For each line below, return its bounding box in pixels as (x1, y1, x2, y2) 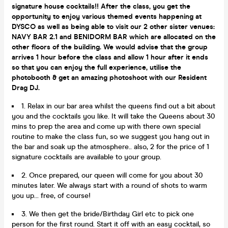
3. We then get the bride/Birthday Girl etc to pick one (21, 209, 194, 218)
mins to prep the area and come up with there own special (12, 122, 201, 131)
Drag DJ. (12, 83, 40, 92)
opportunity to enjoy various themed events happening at (12, 12, 202, 21)
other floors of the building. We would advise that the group (12, 42, 208, 51)
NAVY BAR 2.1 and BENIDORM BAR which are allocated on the (12, 32, 216, 41)
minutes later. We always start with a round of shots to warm (12, 181, 207, 190)
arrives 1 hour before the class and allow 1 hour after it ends (12, 52, 208, 62)
